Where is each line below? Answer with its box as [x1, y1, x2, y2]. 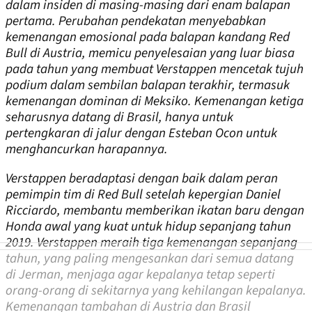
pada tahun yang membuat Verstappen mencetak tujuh [6, 59, 304, 79]
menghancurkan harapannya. [6, 139, 168, 159]
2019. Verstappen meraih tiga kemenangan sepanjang [6, 233, 297, 252]
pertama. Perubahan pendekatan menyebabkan [6, 11, 266, 31]
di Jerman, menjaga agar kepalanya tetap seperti [6, 265, 275, 284]
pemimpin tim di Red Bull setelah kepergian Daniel [6, 185, 281, 204]
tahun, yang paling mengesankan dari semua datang [6, 249, 294, 268]
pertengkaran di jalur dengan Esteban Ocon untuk [6, 123, 277, 143]
